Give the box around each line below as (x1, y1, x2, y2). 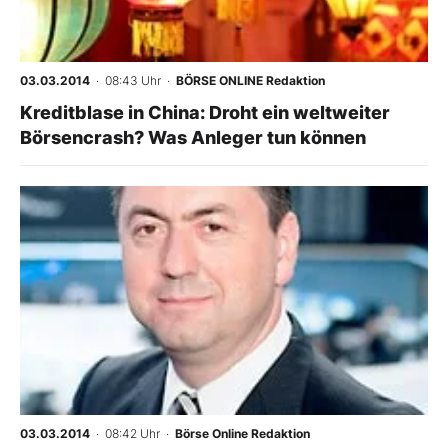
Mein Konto (74, 49, 162, 69)
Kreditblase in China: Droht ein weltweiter (20, 101, 390, 123)
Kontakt (45, 181, 101, 202)
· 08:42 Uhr (90, 426, 160, 441)
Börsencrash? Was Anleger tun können (20, 126, 366, 148)
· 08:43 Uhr (90, 72, 161, 88)
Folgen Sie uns (45, 113, 153, 134)
